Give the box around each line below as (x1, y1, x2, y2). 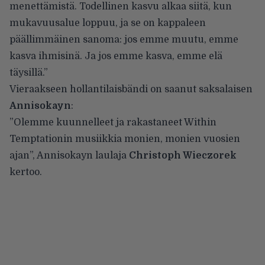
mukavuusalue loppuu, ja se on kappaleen (9, 17, 206, 28)
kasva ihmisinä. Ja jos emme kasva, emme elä (9, 50, 222, 62)
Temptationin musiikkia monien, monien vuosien (9, 133, 240, 144)
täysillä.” (9, 67, 48, 78)
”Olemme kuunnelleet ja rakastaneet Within (9, 117, 216, 128)
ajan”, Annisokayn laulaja (9, 150, 129, 161)
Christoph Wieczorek (129, 150, 237, 161)
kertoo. (9, 166, 42, 177)
